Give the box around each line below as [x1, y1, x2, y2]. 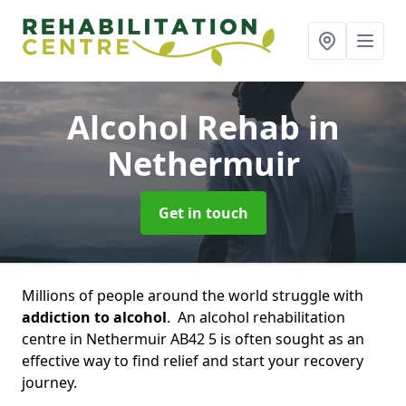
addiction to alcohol [22, 307, 167, 327]
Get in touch [158, 203, 248, 223]
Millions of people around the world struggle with [22, 285, 363, 305]
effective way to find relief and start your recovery [22, 351, 363, 371]
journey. [22, 372, 77, 392]
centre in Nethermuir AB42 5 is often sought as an [22, 329, 364, 349]
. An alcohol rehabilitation [167, 307, 345, 327]
